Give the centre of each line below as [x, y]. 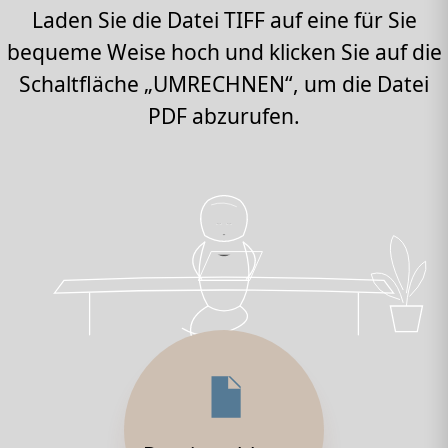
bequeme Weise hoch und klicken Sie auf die [224, 52]
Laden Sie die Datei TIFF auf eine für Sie [224, 20]
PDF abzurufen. [224, 116]
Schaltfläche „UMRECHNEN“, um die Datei [224, 84]
